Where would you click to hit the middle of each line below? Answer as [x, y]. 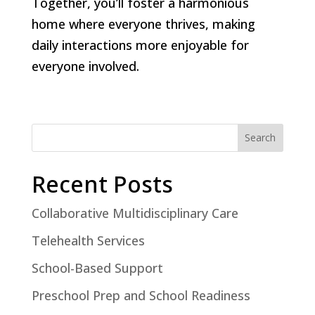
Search [261, 138]
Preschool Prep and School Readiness [141, 295]
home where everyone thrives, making [143, 24]
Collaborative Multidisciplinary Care [135, 213]
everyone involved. [85, 66]
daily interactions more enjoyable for [140, 45]
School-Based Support [97, 268]
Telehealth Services [88, 240]
